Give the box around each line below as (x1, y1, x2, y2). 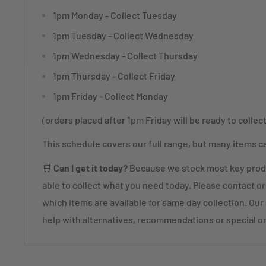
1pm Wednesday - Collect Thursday (53, 50, 198, 62)
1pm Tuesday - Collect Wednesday (53, 30, 194, 42)
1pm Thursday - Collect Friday (53, 70, 175, 82)
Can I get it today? (53, 161, 129, 173)
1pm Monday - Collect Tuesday (53, 9, 177, 21)
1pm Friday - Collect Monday (53, 90, 168, 102)
